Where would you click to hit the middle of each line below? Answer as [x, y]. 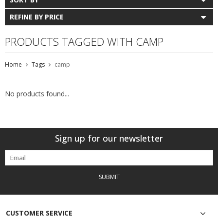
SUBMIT [109, 177]
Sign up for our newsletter [109, 138]
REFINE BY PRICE [37, 17]
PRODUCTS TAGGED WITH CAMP [84, 41]
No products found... [37, 94]
